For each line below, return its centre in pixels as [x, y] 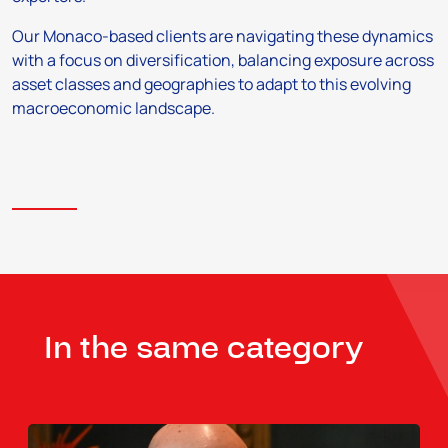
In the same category [203, 349]
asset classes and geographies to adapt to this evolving [211, 84]
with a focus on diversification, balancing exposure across [223, 60]
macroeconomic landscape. [113, 108]
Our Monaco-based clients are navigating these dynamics [222, 36]
